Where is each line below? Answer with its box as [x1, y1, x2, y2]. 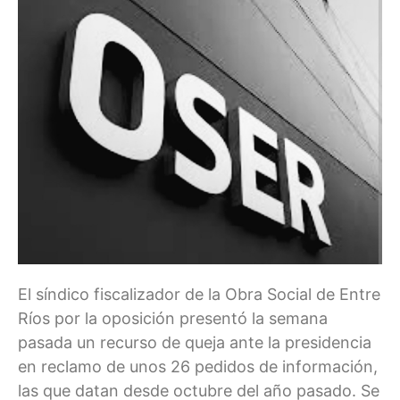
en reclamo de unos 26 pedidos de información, [18, 356, 378, 376]
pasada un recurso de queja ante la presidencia [18, 332, 371, 352]
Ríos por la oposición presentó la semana [18, 308, 328, 328]
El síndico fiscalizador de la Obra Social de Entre [18, 284, 380, 304]
